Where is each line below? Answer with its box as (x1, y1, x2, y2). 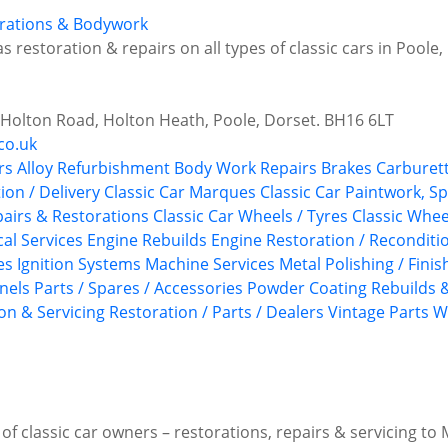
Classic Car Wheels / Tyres (153, 205, 348, 228)
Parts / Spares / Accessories (34, 277, 243, 300)
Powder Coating (247, 277, 367, 300)
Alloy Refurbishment (17, 157, 170, 180)
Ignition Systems (17, 253, 141, 276)
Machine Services (145, 253, 275, 276)
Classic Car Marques (104, 181, 256, 204)
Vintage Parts (328, 301, 429, 324)
